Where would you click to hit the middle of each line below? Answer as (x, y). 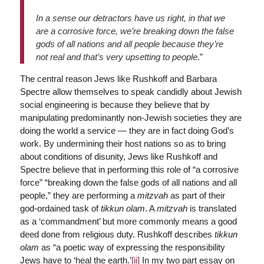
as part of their (196, 195)
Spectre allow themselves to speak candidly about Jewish (131, 92)
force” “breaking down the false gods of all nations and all (128, 182)
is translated (212, 208)
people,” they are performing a (78, 195)
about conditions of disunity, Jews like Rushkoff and (118, 156)
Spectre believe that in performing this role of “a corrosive (129, 169)
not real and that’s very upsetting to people (116, 57)
